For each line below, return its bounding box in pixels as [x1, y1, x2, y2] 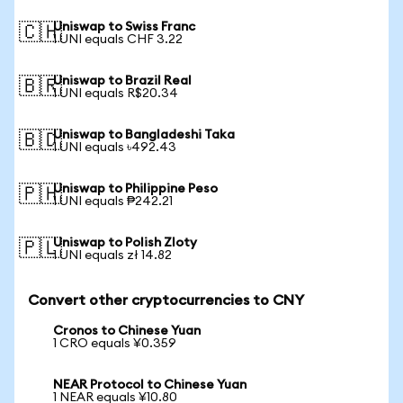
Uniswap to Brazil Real [53, 75, 192, 87]
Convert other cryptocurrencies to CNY [28, 293, 304, 308]
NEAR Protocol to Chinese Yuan [53, 379, 246, 391]
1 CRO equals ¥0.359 [53, 337, 176, 350]
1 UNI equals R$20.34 [53, 87, 178, 100]
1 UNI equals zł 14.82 [53, 249, 172, 262]
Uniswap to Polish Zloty [53, 237, 197, 249]
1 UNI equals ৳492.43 [53, 141, 176, 154]
